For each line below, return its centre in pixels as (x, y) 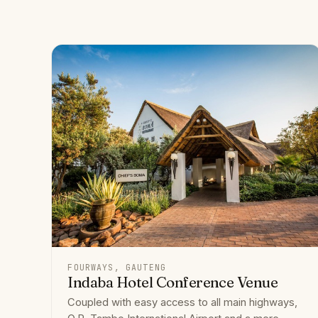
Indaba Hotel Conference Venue (173, 282)
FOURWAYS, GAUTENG (117, 267)
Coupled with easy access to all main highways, (183, 302)
